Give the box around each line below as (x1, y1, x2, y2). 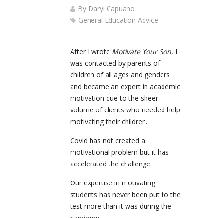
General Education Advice (78, 16, 158, 25)
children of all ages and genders (70, 70, 170, 80)
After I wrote (70, 47, 112, 56)
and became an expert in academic (70, 82, 180, 91)
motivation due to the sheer (70, 93, 158, 103)
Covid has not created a (70, 136, 145, 145)
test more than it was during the (70, 201, 171, 211)
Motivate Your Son (112, 47, 171, 56)
